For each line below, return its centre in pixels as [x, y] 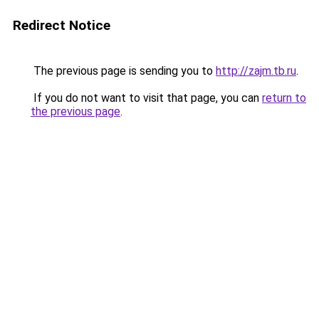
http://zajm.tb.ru [256, 71]
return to [284, 98]
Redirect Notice [62, 25]
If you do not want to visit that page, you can [146, 98]
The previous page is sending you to [123, 71]
